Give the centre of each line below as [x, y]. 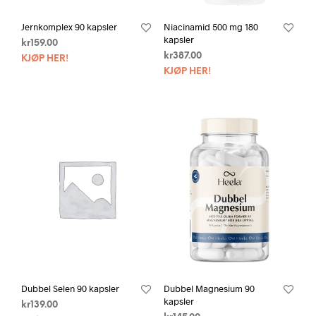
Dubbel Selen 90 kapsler [70, 289]
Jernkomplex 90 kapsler [69, 26]
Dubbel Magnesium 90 [209, 289]
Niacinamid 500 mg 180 [211, 26]
